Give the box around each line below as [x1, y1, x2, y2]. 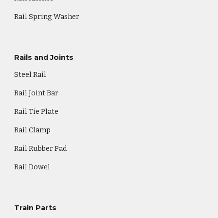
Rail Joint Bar [14, 89, 59, 97]
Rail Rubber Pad [14, 144, 68, 153]
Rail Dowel [14, 163, 51, 171]
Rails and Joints [14, 53, 74, 62]
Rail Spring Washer [14, 12, 80, 21]
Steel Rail [14, 70, 47, 79]
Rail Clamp [14, 126, 51, 134]
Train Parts [14, 203, 57, 212]
